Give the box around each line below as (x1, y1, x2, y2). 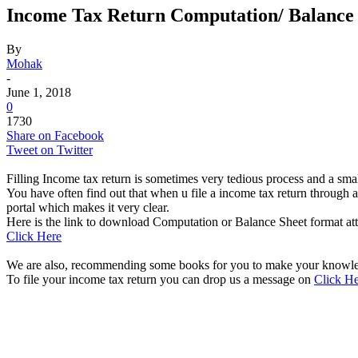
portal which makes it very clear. (6, 200, 169, 214)
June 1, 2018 (6, 85, 71, 99)
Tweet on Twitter (6, 142, 93, 157)
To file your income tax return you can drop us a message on (6, 272, 314, 286)
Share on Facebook (6, 128, 104, 142)
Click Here (6, 229, 62, 243)
